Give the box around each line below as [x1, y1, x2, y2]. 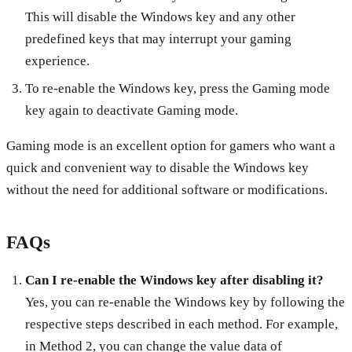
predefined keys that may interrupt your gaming [24, 31, 291, 47]
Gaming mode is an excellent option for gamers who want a [6, 138, 335, 154]
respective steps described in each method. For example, [24, 316, 338, 332]
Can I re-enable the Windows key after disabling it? [24, 272, 324, 288]
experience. [24, 53, 90, 69]
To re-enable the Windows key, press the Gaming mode [24, 81, 330, 97]
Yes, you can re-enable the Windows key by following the [24, 294, 345, 310]
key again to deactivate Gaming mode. [24, 103, 238, 119]
